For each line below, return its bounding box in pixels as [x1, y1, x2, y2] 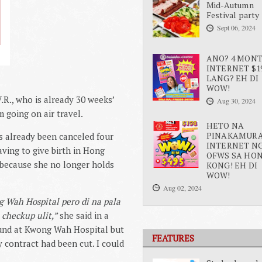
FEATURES [152, 232, 194, 244]
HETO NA [206, 119, 244, 131]
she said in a [57, 209, 109, 221]
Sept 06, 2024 [216, 23, 256, 32]
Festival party [206, 9, 260, 20]
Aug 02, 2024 [163, 182, 202, 192]
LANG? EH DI [206, 73, 258, 84]
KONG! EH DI [206, 159, 257, 171]
